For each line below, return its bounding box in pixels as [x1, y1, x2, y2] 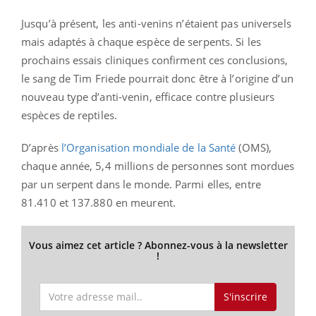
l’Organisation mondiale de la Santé [61, 140, 236, 154]
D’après [21, 140, 61, 154]
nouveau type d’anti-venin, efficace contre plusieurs [21, 89, 275, 104]
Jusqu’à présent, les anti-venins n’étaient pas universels [21, 16, 291, 30]
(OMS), [236, 140, 272, 154]
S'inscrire [223, 289, 267, 303]
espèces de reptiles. [21, 107, 121, 122]
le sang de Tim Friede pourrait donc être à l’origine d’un [21, 71, 293, 85]
